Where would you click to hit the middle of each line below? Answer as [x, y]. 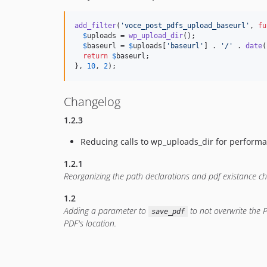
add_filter [95, 26]
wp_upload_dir [156, 36]
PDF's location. [90, 223]
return [95, 56]
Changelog [92, 102]
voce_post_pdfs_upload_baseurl [185, 26]
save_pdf [168, 212]
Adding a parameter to [106, 211]
